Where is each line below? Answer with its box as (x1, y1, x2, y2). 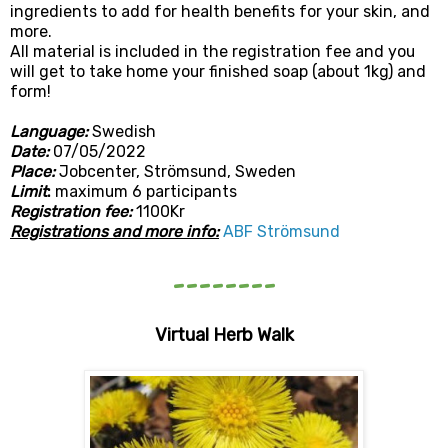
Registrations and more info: (10, 222, 219, 242)
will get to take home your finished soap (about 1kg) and (10, 62, 426, 82)
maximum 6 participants (55, 182, 237, 202)
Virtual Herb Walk (154, 324, 294, 347)
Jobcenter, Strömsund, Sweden (59, 162, 296, 182)
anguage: (19, 122, 92, 142)
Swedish (92, 122, 156, 142)
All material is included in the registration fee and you (10, 42, 415, 62)
